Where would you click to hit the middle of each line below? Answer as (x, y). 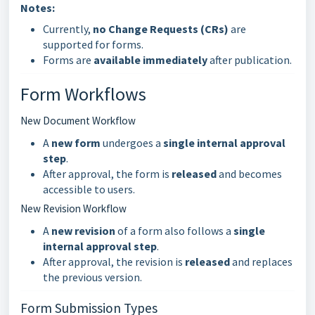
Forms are (68, 59)
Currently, (68, 28)
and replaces (261, 261)
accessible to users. (89, 189)
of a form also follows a (174, 230)
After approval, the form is (107, 173)
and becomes (249, 173)
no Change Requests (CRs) (161, 28)
